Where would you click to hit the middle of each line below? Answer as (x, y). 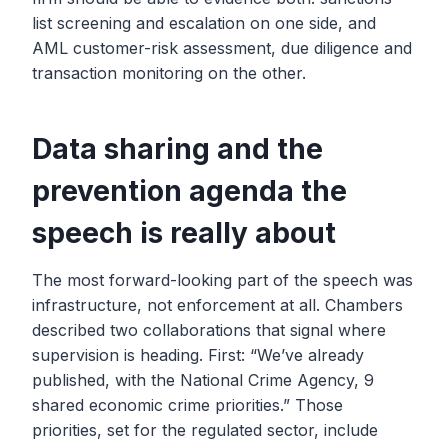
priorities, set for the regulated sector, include (205, 430)
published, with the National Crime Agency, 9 (203, 380)
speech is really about (184, 233)
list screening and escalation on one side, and (204, 23)
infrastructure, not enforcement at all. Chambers (217, 305)
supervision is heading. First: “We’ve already (198, 355)
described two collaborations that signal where (209, 330)
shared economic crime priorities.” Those (187, 405)
